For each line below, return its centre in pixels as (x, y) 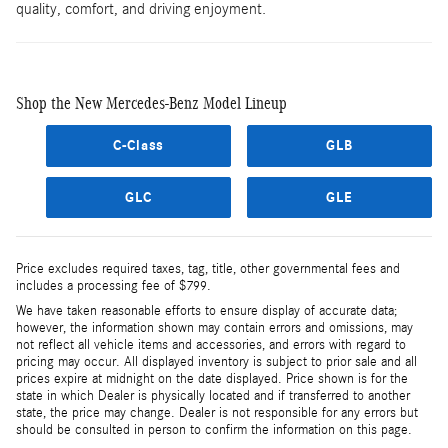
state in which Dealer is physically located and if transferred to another (213, 396)
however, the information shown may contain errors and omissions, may (214, 328)
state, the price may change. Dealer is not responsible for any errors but (217, 413)
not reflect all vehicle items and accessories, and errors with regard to (211, 345)
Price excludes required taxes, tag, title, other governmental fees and (208, 269)
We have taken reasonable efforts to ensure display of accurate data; (206, 311)
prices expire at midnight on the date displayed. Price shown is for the (212, 379)
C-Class (138, 146)
